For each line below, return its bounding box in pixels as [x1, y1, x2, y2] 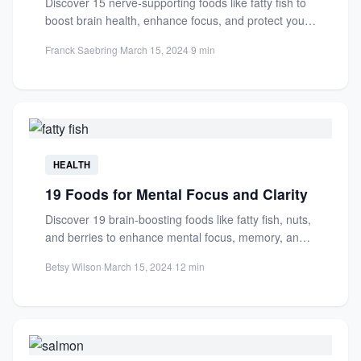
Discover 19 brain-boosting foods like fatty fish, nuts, [45, 211, 311, 227]
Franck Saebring [45, 43, 118, 56]
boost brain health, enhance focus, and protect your [45, 12, 309, 28]
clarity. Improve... [45, 247, 132, 263]
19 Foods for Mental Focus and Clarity [45, 184, 308, 204]
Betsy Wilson [45, 259, 102, 273]
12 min [175, 259, 205, 273]
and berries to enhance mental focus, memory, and [45, 229, 305, 245]
